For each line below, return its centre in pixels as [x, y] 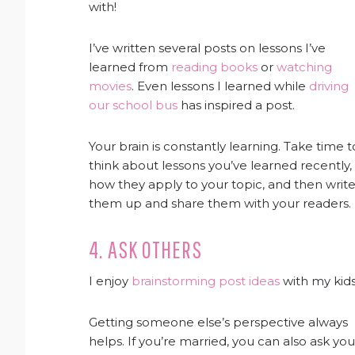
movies [110, 86]
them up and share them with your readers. [220, 203]
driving [329, 86]
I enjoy [110, 281]
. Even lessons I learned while [220, 86]
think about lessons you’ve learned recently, [220, 165]
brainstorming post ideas [206, 281]
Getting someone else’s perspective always [218, 322]
